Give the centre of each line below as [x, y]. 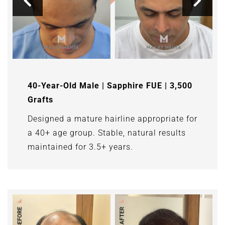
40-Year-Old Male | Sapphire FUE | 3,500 [110, 85]
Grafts [40, 99]
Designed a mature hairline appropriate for [113, 119]
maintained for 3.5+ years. [80, 147]
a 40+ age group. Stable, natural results [107, 133]
